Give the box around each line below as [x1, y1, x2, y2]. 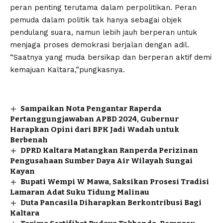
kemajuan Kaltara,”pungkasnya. [10, 65, 125, 74]
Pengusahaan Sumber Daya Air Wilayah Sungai [10, 156, 193, 165]
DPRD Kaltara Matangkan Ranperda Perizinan [20, 145, 199, 155]
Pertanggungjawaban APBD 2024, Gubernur [10, 114, 179, 123]
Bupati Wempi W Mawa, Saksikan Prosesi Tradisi [20, 177, 210, 186]
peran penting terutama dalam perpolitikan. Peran [10, 2, 197, 12]
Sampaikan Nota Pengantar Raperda [20, 104, 162, 113]
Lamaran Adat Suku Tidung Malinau [10, 187, 149, 197]
